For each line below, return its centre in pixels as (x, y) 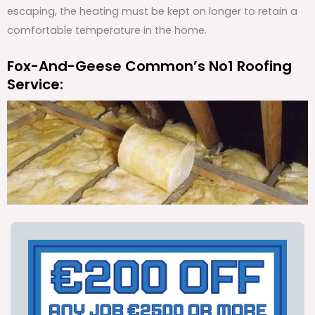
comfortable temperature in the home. (107, 30)
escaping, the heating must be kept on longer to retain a (152, 11)
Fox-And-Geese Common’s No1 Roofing (149, 66)
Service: (35, 85)
